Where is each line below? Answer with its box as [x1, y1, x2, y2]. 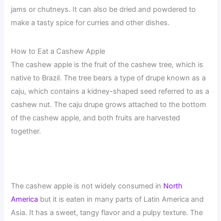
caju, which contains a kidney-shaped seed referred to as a [11, 86, 210, 96]
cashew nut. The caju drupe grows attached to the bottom [11, 100, 207, 109]
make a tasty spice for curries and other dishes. [11, 18, 170, 27]
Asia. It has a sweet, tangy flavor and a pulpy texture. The [11, 208, 203, 218]
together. [11, 126, 41, 136]
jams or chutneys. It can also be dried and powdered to [11, 4, 196, 14]
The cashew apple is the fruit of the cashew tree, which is [11, 60, 204, 69]
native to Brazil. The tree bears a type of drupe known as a [11, 73, 206, 82]
